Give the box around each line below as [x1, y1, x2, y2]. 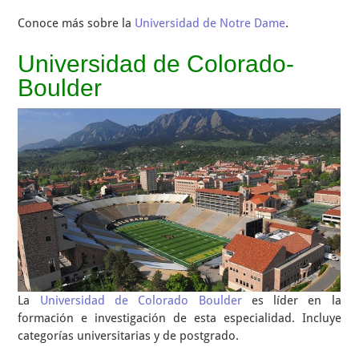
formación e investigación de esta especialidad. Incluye [18, 311, 341, 325]
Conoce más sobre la [18, 16, 135, 30]
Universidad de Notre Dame [135, 16, 286, 30]
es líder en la [241, 293, 341, 308]
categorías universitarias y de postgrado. [18, 329, 240, 343]
